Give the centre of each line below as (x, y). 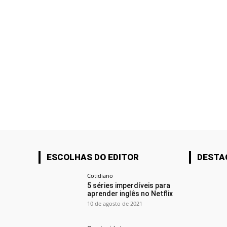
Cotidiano (100, 176)
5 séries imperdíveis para (129, 186)
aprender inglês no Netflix (130, 194)
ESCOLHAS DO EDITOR (93, 157)
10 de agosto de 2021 (115, 204)
